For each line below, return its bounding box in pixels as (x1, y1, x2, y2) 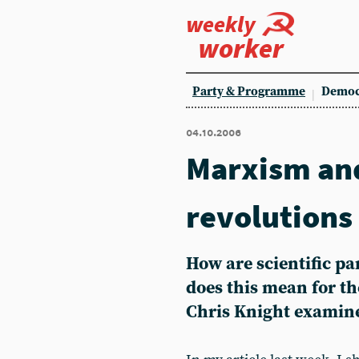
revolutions (186, 196, 353, 236)
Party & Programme (192, 84, 305, 99)
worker (198, 31, 284, 65)
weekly (186, 10, 256, 38)
